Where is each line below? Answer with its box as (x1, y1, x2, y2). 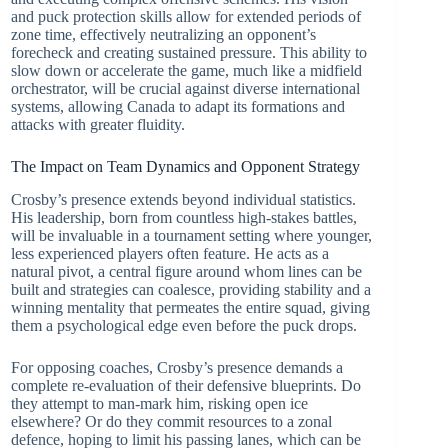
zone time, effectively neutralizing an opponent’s (11, 25, 316, 43)
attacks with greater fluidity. (11, 115, 185, 133)
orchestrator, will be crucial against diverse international (11, 79, 360, 97)
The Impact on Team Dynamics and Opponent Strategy (11, 157, 360, 175)
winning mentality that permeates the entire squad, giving (11, 298, 370, 316)
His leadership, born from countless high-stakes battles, (11, 208, 357, 226)
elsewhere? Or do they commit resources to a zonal (11, 412, 332, 430)
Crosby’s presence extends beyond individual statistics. (11, 190, 356, 208)
